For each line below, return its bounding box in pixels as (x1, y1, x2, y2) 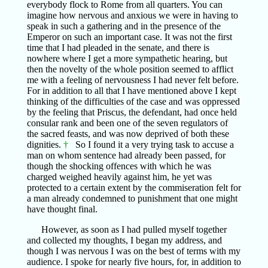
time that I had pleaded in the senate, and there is (26, 42, 209, 53)
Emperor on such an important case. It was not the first (26, 32, 232, 42)
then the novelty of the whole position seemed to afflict (26, 64, 233, 74)
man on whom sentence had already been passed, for (26, 150, 226, 160)
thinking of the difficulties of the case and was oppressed (26, 96, 240, 106)
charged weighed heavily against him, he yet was (26, 172, 212, 182)
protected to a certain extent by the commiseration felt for (26, 182, 241, 193)
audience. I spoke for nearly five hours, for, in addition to (26, 257, 241, 267)
